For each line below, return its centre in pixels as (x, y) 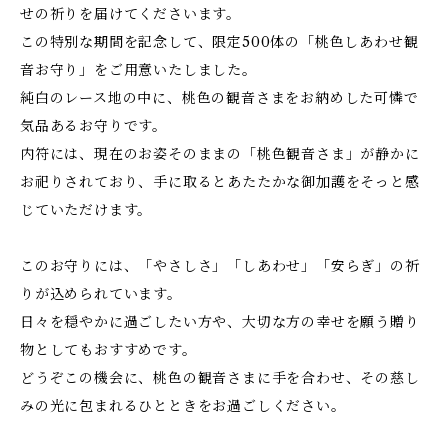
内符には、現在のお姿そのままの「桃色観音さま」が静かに (220, 154)
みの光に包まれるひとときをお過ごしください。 (183, 406)
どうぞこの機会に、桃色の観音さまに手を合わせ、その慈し (220, 378)
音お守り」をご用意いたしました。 (138, 70)
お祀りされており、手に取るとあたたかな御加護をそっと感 (220, 182)
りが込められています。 (101, 294)
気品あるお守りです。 (93, 126)
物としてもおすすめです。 (108, 350)
